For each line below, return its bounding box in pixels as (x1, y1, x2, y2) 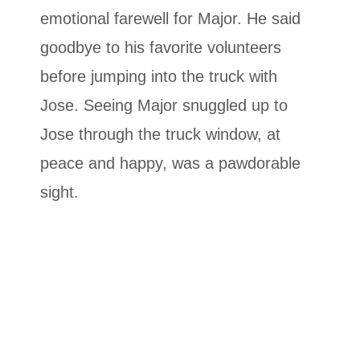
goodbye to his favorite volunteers (40, 38, 281, 56)
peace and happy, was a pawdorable (40, 153, 301, 172)
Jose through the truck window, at (40, 125, 280, 143)
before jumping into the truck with (40, 67, 277, 85)
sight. (40, 182, 79, 201)
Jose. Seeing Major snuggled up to (40, 96, 288, 114)
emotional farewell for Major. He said (40, 9, 301, 27)
